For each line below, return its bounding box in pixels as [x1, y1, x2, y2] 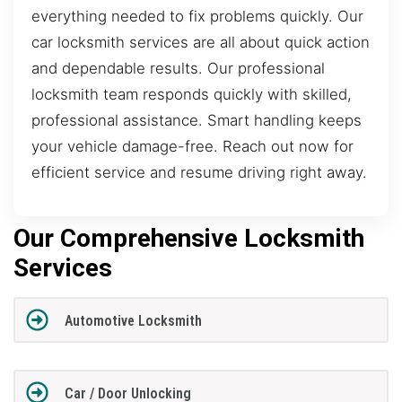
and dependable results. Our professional [31, 58, 325, 77]
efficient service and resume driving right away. [31, 162, 367, 181]
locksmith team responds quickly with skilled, [31, 84, 352, 103]
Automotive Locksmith [64, 312, 202, 330]
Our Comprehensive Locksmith [13, 223, 364, 254]
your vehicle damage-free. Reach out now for [31, 136, 354, 155]
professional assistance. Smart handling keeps [31, 110, 362, 129]
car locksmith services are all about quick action [31, 32, 370, 51]
